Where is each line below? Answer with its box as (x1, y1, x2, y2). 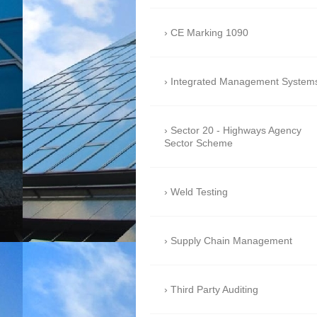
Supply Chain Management (171, 235, 292, 247)
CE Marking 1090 (171, 27, 248, 39)
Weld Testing (171, 186, 228, 198)
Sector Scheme (164, 137, 233, 149)
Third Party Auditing (171, 284, 258, 296)
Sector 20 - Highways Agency (171, 125, 301, 137)
